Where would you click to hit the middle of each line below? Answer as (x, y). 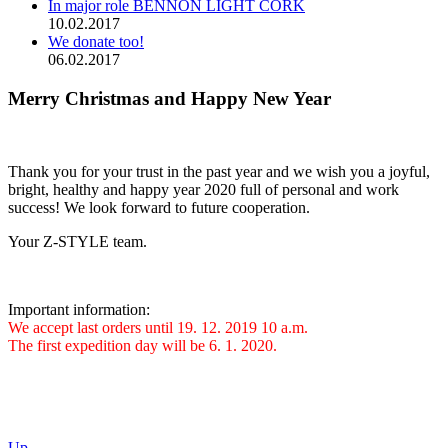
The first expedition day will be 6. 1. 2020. (142, 345)
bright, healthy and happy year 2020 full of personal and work (203, 189)
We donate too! (96, 42)
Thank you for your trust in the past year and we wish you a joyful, (219, 171)
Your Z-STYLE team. (77, 241)
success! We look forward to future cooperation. (161, 207)
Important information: (79, 309)
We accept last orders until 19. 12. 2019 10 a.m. (158, 327)
